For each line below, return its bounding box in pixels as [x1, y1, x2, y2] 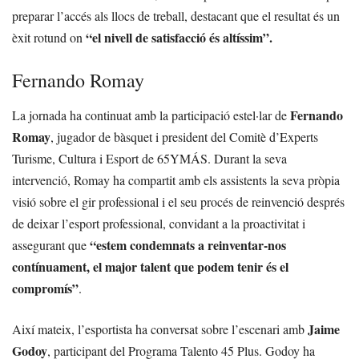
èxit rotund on [12, 28, 86, 46]
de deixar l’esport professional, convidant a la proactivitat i [12, 214, 305, 232]
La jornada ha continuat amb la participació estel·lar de [12, 106, 290, 123]
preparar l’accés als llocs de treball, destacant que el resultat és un [12, 6, 340, 24]
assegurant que [12, 236, 90, 253]
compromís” [12, 278, 79, 297]
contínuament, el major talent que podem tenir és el [12, 256, 288, 276]
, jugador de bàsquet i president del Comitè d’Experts [50, 127, 318, 145]
